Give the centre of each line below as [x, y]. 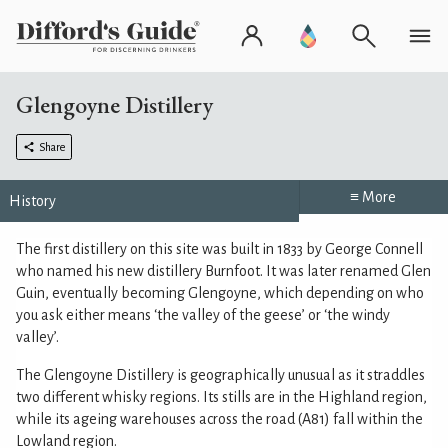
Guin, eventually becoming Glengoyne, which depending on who [220, 293]
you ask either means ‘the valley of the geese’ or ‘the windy [203, 315]
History [32, 201]
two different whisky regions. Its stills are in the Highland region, [221, 397]
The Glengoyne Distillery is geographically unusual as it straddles [220, 375]
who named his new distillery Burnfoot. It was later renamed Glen [223, 271]
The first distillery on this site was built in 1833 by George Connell [219, 249]
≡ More [373, 197]
